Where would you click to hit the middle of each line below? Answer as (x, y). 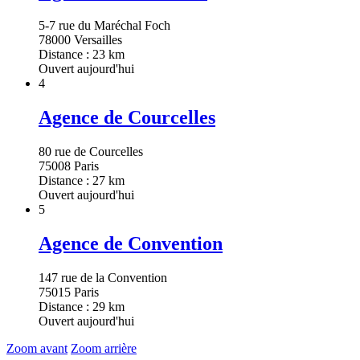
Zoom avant (37, 348)
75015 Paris (69, 292)
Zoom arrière (104, 348)
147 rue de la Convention (103, 277)
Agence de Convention (131, 244)
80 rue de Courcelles (91, 152)
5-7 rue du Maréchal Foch (104, 26)
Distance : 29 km (82, 306)
